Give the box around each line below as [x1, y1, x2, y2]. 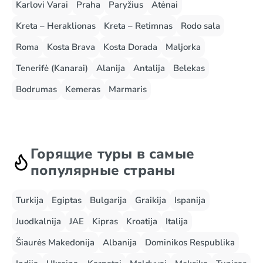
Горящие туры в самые [31, 144, 194, 163]
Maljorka [166, 41, 201, 53]
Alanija [96, 62, 125, 74]
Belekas [173, 62, 205, 74]
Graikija [135, 194, 166, 206]
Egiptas [52, 194, 82, 206]
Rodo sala [181, 20, 220, 32]
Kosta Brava [47, 41, 95, 53]
